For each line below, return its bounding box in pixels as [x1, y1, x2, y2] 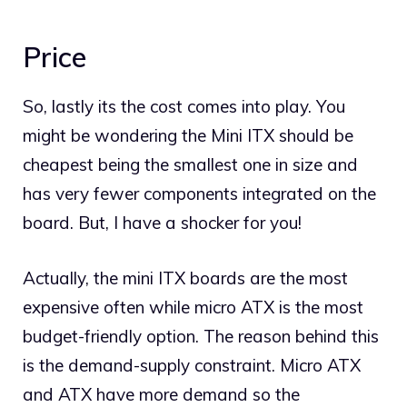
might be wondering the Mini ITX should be [23, 124, 353, 147]
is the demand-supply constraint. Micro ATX [23, 353, 361, 376]
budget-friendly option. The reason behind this [23, 324, 379, 347]
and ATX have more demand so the [23, 382, 300, 405]
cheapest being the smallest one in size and [23, 154, 358, 176]
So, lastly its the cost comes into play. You [23, 95, 345, 118]
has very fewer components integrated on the [23, 183, 376, 205]
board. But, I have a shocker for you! [23, 212, 302, 234]
